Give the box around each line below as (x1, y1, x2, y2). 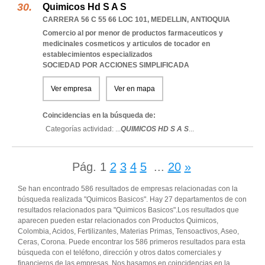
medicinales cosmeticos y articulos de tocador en (43, 40, 210, 48)
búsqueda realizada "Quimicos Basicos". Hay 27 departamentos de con (18, 195, 247, 203)
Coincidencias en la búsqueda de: (43, 111, 156, 119)
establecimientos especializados (43, 50, 153, 59)
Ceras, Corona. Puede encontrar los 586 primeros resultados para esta (18, 238, 245, 246)
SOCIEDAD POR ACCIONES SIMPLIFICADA (43, 61, 189, 69)
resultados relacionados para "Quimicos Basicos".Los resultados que (18, 206, 239, 214)
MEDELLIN (151, 15, 187, 24)
